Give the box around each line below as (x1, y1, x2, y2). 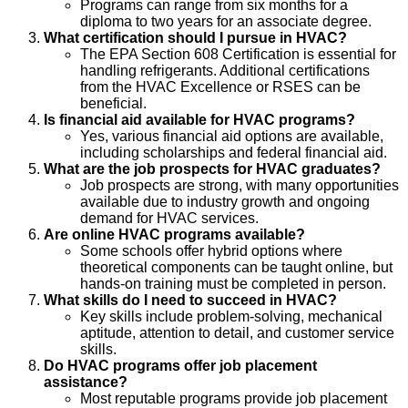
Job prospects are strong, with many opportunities (80, 177, 399, 193)
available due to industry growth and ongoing (80, 193, 370, 209)
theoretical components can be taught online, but (80, 259, 393, 275)
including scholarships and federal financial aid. (80, 144, 387, 160)
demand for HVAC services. (80, 209, 259, 226)
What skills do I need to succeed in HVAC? (44, 291, 337, 308)
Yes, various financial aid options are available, (80, 127, 383, 144)
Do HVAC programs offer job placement (44, 357, 317, 373)
